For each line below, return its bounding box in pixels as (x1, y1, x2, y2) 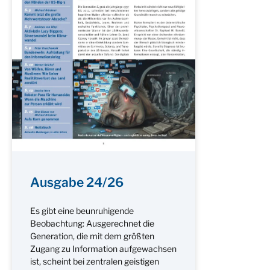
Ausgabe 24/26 (30, 174, 124, 190)
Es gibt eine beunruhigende (30, 205, 134, 216)
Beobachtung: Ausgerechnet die (30, 218, 154, 228)
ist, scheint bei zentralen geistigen (30, 256, 159, 266)
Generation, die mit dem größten (30, 230, 154, 241)
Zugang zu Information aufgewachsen (30, 243, 177, 254)
